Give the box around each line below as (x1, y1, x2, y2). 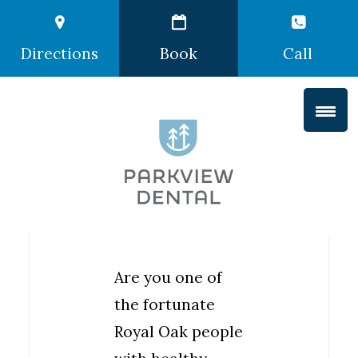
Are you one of (114, 268, 222, 287)
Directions (21, 44, 99, 63)
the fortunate (114, 295, 215, 314)
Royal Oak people (114, 322, 243, 341)
